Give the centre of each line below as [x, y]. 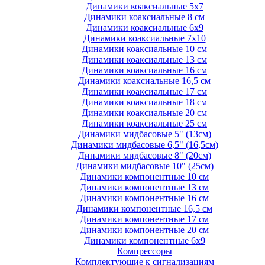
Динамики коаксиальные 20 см [144, 113]
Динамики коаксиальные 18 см [144, 102]
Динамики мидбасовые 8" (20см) [144, 156]
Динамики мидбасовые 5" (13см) [144, 134]
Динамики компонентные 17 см [144, 219]
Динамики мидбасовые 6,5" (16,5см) [144, 145]
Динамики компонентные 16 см [144, 198]
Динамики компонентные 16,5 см [144, 209]
